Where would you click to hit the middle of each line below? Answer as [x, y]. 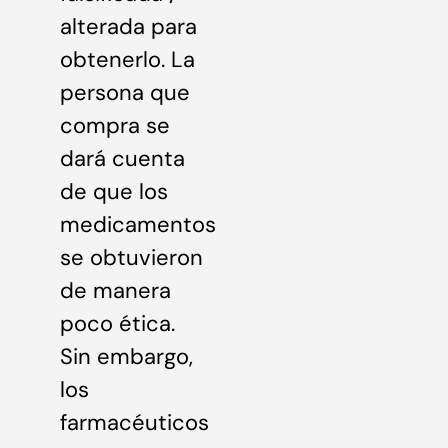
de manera [115, 290]
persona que [125, 92]
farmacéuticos [134, 422]
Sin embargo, [126, 356]
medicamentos [138, 224]
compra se [115, 125]
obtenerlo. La [127, 59]
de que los [114, 191]
